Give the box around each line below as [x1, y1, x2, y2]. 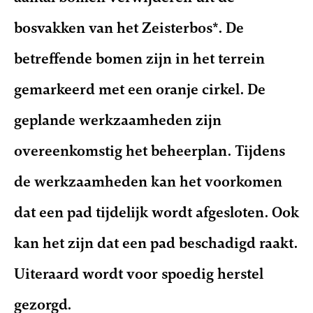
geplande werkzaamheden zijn [14, 110, 221, 130]
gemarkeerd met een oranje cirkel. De [14, 79, 265, 99]
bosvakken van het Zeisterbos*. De [14, 17, 244, 38]
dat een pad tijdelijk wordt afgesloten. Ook [14, 202, 299, 222]
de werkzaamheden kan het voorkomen [14, 171, 282, 191]
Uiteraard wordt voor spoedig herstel [14, 263, 263, 284]
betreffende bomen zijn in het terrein [14, 48, 265, 68]
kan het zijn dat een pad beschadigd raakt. [14, 233, 298, 253]
